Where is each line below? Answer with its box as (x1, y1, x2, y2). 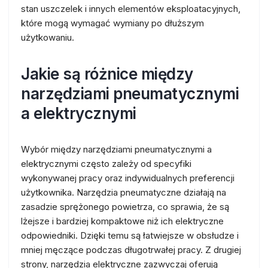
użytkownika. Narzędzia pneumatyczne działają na (21, 187, 226, 198)
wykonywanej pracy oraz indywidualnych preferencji (21, 172, 234, 184)
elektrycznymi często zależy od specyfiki (21, 158, 191, 169)
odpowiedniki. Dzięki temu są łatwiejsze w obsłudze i (21, 230, 239, 241)
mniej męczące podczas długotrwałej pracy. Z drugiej (21, 244, 241, 255)
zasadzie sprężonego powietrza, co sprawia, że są (21, 201, 229, 212)
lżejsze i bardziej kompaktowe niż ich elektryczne (21, 215, 224, 227)
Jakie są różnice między (21, 65, 193, 83)
